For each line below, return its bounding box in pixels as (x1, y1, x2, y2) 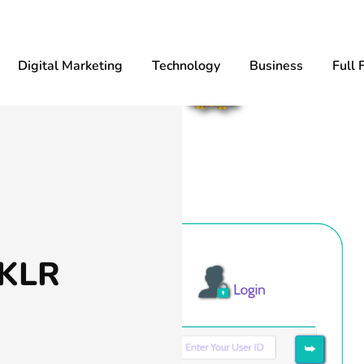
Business (249, 56, 303, 75)
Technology (152, 56, 220, 75)
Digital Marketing (18, 56, 123, 75)
